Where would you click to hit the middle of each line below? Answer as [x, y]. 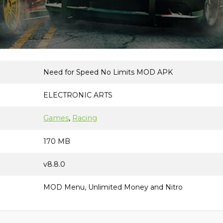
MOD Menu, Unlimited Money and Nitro [113, 187]
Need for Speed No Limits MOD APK [108, 72]
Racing [85, 118]
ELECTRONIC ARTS [78, 95]
